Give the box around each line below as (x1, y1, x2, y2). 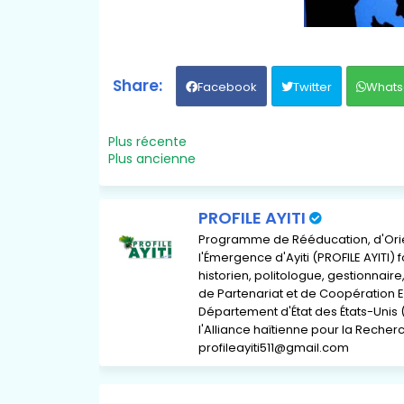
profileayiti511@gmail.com (197, 338, 349, 356)
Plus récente (107, 132, 187, 151)
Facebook (197, 78, 257, 96)
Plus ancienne (107, 149, 196, 168)
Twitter (292, 78, 332, 96)
